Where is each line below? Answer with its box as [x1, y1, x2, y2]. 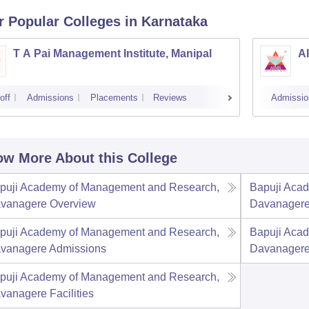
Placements [90, 92, 138, 103]
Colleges [63, 14, 121, 29]
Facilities [49, 288, 94, 299]
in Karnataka [124, 14, 208, 29]
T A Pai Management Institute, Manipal [12, 48, 212, 59]
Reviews [152, 92, 187, 103]
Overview [49, 198, 96, 210]
